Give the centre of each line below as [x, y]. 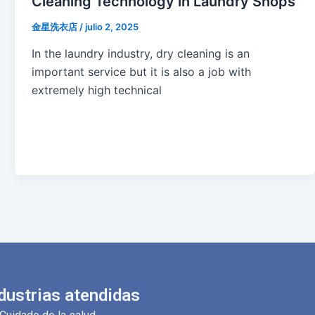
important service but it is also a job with [142, 72]
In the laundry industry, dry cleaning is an [141, 54]
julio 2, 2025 [112, 27]
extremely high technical [97, 90]
